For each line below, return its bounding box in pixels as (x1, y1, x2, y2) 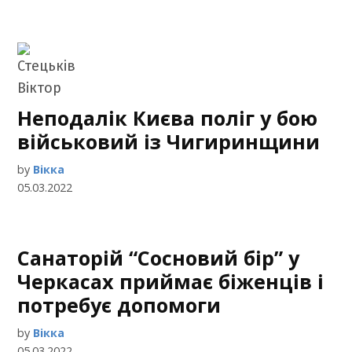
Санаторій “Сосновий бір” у (17, 244, 300, 271)
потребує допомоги (17, 291, 222, 318)
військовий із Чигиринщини (17, 128, 321, 155)
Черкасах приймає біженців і (17, 268, 324, 295)
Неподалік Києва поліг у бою (17, 104, 318, 131)
